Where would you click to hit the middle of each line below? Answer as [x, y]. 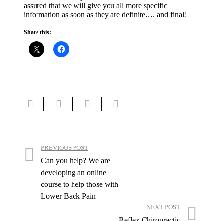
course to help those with [80, 184]
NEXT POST [163, 207]
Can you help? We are [75, 160]
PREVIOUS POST [65, 147]
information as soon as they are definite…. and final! [105, 14]
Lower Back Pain [68, 196]
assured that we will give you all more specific [95, 5]
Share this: [37, 32]
